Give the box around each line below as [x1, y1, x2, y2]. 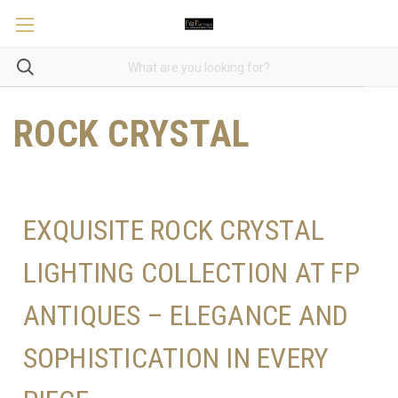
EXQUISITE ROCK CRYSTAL [22, 212, 324, 247]
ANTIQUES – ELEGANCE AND [22, 298, 349, 332]
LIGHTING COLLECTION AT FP [22, 255, 360, 290]
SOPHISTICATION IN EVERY [22, 340, 330, 375]
